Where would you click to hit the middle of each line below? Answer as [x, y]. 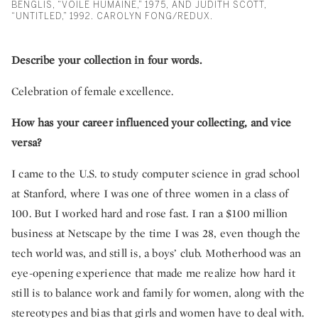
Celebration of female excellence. [93, 92]
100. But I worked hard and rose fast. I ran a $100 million [150, 214]
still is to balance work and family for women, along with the [158, 293]
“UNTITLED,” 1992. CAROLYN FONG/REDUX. [112, 17]
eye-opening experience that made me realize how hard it [154, 273]
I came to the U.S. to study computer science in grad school [155, 174]
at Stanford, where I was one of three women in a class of [150, 194]
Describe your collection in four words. [106, 60]
